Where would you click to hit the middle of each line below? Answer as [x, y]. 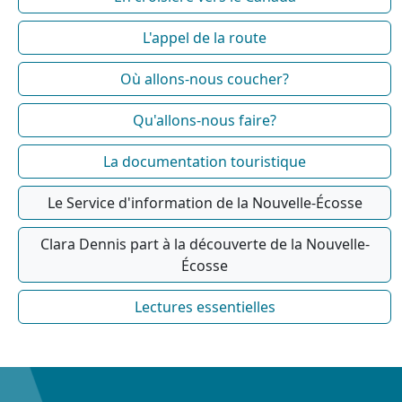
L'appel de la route [205, 38]
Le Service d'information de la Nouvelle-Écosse [205, 203]
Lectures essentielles [205, 307]
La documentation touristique [205, 162]
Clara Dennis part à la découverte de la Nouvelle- [205, 245]
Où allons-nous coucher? [205, 79]
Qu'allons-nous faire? [205, 121]
